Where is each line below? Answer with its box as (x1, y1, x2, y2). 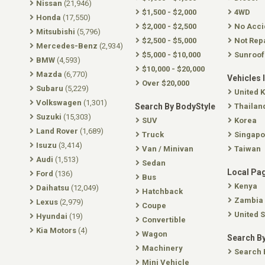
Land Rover (36, 127, 78, 135)
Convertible (142, 215, 186, 224)
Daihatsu (36, 183, 69, 192)
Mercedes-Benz (36, 41, 98, 50)
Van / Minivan (142, 144, 193, 153)
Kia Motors (36, 226, 76, 235)
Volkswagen (36, 98, 82, 107)
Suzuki (36, 112, 62, 121)
